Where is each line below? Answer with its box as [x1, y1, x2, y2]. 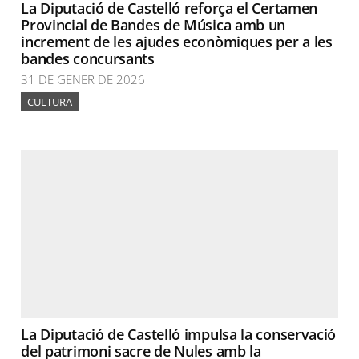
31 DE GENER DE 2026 [21, 71, 146, 87]
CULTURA [27, 95, 73, 109]
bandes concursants [21, 49, 155, 68]
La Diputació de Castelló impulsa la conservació [21, 325, 337, 344]
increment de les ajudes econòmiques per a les [21, 32, 333, 51]
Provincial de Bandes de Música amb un [21, 15, 286, 34]
